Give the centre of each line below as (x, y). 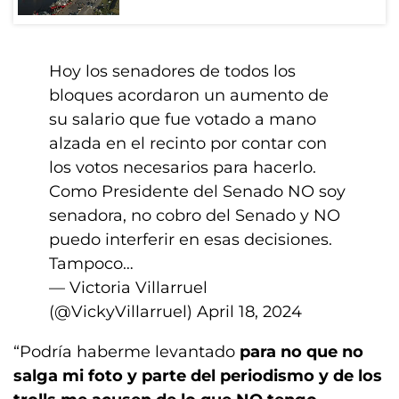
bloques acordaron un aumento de (189, 95)
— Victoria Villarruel (128, 288)
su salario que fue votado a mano (183, 119)
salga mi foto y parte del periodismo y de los (198, 376)
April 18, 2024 (249, 312)
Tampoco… (91, 264)
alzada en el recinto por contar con (188, 143)
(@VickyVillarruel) (123, 312)
